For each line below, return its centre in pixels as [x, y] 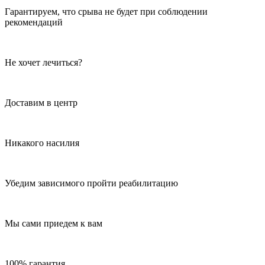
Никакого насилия [42, 143]
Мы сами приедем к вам [54, 223]
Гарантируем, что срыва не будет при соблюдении [106, 11]
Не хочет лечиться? [43, 62]
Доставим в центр [41, 102]
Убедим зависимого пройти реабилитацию [91, 183]
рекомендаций [34, 22]
